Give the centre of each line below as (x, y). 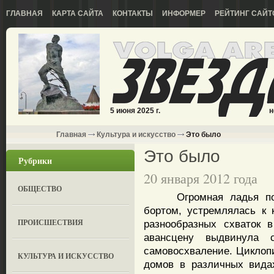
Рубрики (35, 161)
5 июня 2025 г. (135, 111)
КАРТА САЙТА (78, 13)
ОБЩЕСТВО (40, 189)
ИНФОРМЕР (184, 13)
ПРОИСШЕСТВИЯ (51, 222)
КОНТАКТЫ (133, 13)
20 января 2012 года (201, 178)
